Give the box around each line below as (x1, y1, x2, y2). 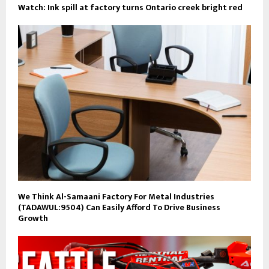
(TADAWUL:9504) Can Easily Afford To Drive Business (18, 200, 220, 214)
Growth (18, 211, 48, 225)
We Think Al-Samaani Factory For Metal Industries (18, 189, 214, 204)
